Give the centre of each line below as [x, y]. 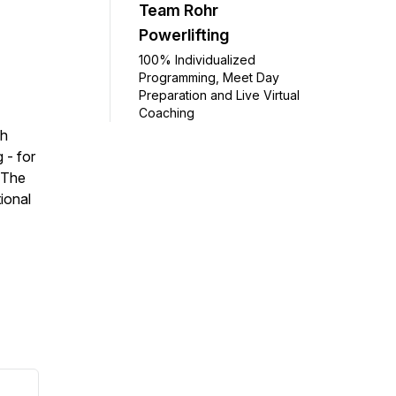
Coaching [167, 112]
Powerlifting [184, 34]
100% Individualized [197, 59]
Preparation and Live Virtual [219, 95]
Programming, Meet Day [209, 77]
